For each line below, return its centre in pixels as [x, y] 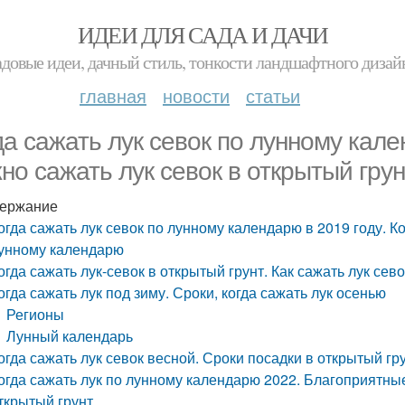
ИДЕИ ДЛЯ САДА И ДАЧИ [202, 34]
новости [196, 95]
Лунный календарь [70, 336]
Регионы [36, 314]
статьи [273, 95]
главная [113, 95]
